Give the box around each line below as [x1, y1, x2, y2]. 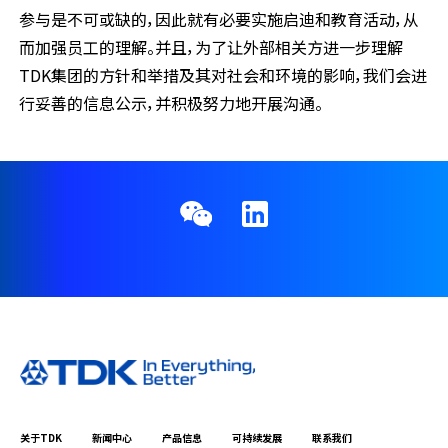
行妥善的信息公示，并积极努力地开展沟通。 [18, 91, 323, 116]
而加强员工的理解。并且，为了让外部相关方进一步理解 [18, 35, 403, 60]
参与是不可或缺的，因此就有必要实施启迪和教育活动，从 [18, 7, 419, 32]
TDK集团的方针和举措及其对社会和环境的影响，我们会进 [18, 63, 427, 88]
